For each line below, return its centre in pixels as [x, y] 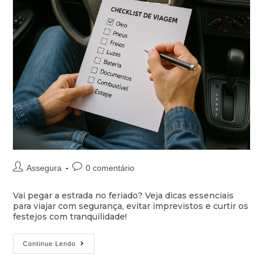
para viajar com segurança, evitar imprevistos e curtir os [131, 206]
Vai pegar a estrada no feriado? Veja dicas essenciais [124, 196]
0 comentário [110, 168]
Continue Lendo [50, 244]
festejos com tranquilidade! [70, 217]
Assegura [44, 168]
